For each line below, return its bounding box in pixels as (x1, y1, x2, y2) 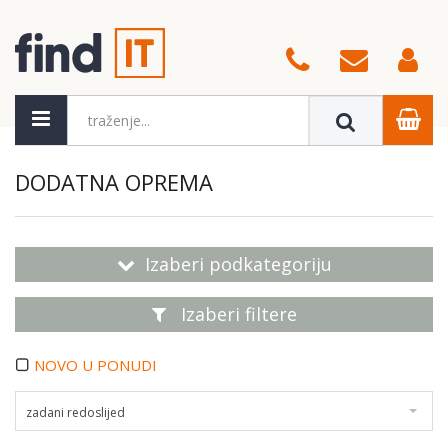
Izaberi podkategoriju (144, 252, 332, 276)
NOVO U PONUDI (34, 355, 157, 376)
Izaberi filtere (175, 302, 297, 326)
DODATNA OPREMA (15, 167, 213, 197)
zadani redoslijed (26, 403, 125, 421)
